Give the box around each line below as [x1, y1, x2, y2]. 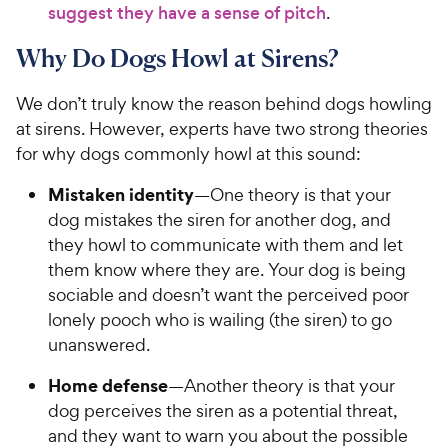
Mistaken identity [48, 181, 194, 207]
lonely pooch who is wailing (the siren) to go [48, 307, 392, 331]
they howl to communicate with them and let [48, 232, 403, 256]
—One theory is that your [194, 182, 391, 206]
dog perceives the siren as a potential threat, [48, 398, 398, 422]
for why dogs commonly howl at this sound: [16, 141, 361, 165]
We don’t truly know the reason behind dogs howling [16, 91, 432, 115]
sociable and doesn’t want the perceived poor [48, 282, 409, 306]
